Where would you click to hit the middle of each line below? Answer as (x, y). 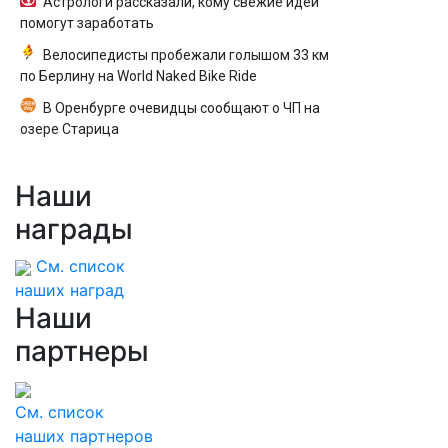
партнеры (82, 351)
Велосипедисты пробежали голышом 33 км (186, 55)
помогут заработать (87, 23)
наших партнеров (84, 436)
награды (74, 229)
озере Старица (69, 129)
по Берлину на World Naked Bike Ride (138, 76)
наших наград (69, 290)
